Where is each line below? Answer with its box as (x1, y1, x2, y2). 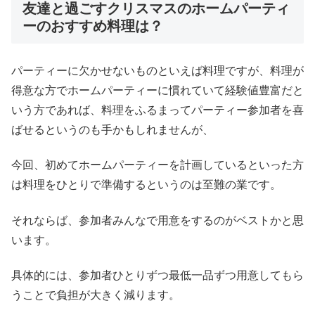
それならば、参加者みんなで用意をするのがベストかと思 (11, 214, 304, 226)
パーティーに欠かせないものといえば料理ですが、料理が (11, 64, 304, 77)
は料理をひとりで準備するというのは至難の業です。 (11, 179, 281, 191)
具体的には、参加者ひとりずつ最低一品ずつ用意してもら (11, 269, 304, 282)
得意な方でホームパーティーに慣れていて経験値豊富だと (11, 84, 304, 96)
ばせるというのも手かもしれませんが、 (11, 123, 214, 136)
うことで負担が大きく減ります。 (11, 289, 180, 302)
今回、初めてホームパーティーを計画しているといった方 (11, 159, 304, 172)
